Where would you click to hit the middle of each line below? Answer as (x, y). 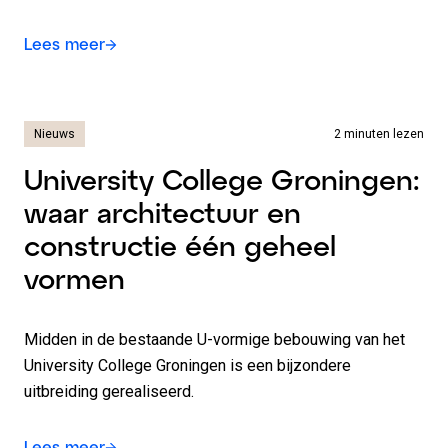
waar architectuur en (162, 212)
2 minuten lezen (379, 134)
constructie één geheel (180, 245)
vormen (74, 278)
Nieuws (54, 134)
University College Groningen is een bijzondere (187, 365)
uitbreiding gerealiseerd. (109, 391)
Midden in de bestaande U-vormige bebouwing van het (214, 339)
